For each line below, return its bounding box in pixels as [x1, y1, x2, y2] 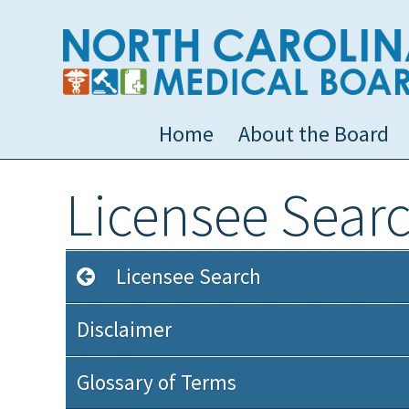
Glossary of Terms [77, 369, 236, 395]
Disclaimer [77, 316, 172, 342]
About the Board [237, 120, 389, 148]
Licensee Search [95, 263, 262, 289]
